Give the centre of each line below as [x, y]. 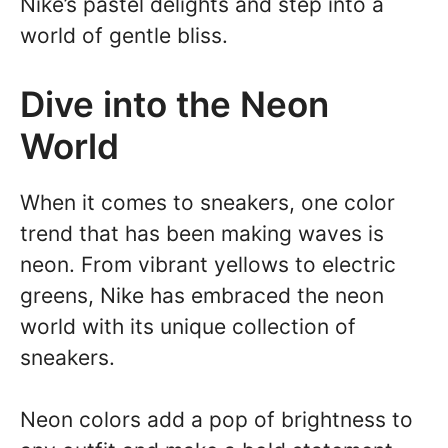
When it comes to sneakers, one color [207, 202]
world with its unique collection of [188, 326]
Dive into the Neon [174, 103]
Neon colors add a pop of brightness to [216, 419]
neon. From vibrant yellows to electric [208, 264]
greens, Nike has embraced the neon [202, 295]
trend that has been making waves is [202, 233]
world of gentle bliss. [124, 35]
